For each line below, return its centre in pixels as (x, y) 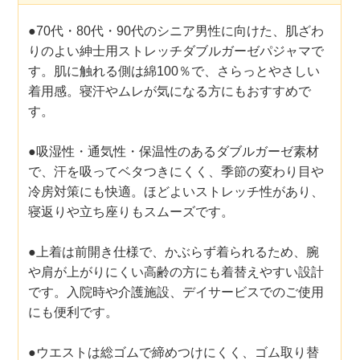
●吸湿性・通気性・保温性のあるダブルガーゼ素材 (174, 151)
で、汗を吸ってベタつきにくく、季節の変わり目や (176, 171)
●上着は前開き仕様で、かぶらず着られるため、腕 (174, 252)
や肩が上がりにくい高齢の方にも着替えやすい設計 (176, 272)
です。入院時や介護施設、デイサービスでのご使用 (176, 292)
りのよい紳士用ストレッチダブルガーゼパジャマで (176, 51)
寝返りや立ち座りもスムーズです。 (131, 211)
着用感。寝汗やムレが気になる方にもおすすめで (170, 91)
